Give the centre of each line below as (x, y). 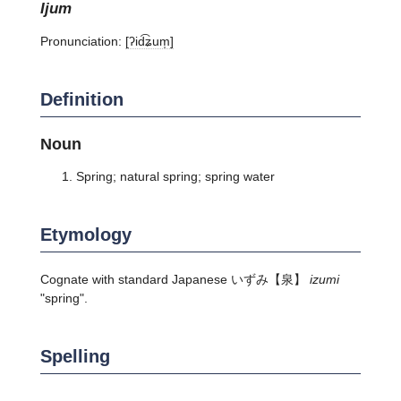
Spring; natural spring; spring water (175, 176)
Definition (81, 99)
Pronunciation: (82, 41)
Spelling (75, 356)
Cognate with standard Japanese (135, 279)
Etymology (85, 234)
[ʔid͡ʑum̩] (149, 41)
